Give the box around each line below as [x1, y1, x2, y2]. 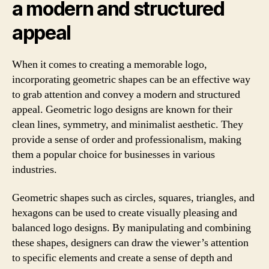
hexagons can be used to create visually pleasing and [12, 206, 237, 220]
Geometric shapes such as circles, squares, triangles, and [12, 191, 255, 205]
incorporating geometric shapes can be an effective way [12, 72, 250, 86]
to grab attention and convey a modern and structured [12, 87, 240, 101]
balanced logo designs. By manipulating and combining [12, 221, 251, 235]
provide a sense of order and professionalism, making [12, 132, 241, 147]
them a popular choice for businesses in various [12, 147, 215, 162]
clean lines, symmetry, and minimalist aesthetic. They [12, 117, 243, 131]
